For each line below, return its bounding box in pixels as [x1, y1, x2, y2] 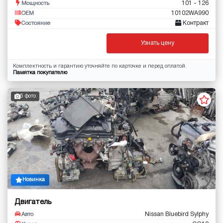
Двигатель [14, 199, 52, 206]
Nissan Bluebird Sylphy [145, 212, 209, 218]
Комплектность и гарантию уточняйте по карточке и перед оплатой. [12, 64, 187, 69]
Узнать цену [141, 40, 174, 46]
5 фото [20, 94, 36, 99]
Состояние [21, 21, 50, 26]
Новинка [22, 177, 45, 182]
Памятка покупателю [12, 70, 67, 75]
